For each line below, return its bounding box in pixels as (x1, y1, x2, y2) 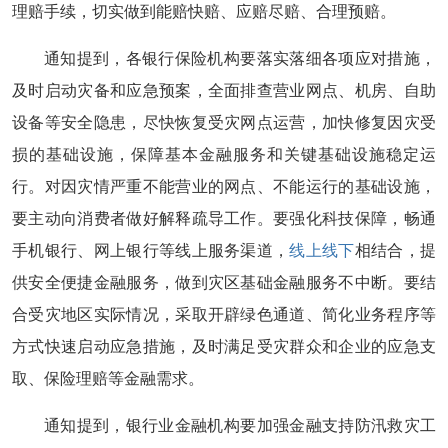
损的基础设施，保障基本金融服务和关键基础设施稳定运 (12, 146, 436, 163)
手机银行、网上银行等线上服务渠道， (12, 242, 290, 259)
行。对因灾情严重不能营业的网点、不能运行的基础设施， (12, 178, 436, 195)
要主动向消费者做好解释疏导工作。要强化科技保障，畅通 (12, 210, 436, 227)
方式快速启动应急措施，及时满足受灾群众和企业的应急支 (12, 338, 436, 355)
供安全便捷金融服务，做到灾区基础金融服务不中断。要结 (12, 274, 436, 291)
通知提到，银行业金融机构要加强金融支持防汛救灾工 (44, 417, 436, 434)
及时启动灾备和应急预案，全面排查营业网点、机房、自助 (12, 82, 436, 99)
